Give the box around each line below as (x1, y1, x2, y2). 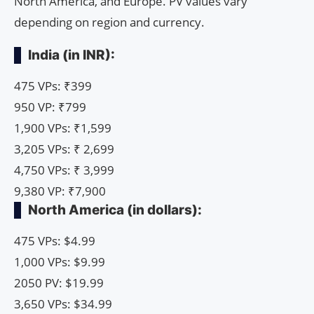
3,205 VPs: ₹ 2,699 (14, 141, 114, 158)
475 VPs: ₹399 (14, 78, 92, 95)
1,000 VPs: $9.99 (14, 254, 105, 271)
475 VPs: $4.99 (14, 233, 95, 250)
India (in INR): (28, 47, 115, 64)
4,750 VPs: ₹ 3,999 (14, 162, 114, 179)
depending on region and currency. (14, 14, 205, 31)
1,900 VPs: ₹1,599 (14, 120, 111, 137)
